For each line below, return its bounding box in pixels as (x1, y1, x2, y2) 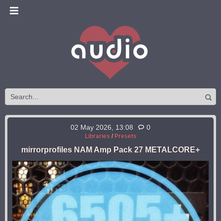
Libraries (84, 133, 110, 140)
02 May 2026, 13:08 (71, 123, 133, 131)
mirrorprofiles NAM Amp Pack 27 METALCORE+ (21, 146, 200, 154)
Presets (114, 133, 137, 140)
